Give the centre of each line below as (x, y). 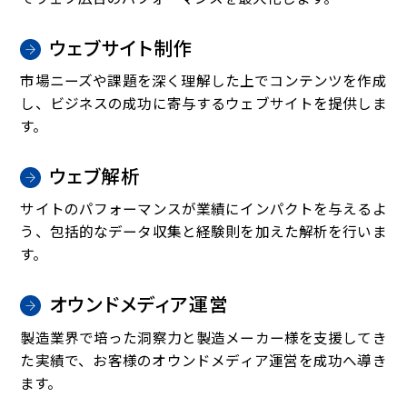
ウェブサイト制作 (121, 47)
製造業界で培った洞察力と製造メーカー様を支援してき (203, 337)
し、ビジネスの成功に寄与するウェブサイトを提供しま (203, 104)
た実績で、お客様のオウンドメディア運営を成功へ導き (203, 360)
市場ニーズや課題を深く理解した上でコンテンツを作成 (203, 81)
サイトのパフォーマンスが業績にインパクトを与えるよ (203, 209)
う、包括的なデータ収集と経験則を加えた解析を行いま (203, 232)
